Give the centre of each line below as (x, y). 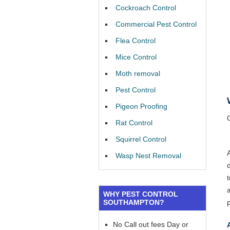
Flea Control (136, 41)
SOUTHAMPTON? (134, 202)
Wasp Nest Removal (148, 156)
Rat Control (134, 123)
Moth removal (138, 73)
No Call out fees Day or (151, 224)
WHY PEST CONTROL (141, 194)
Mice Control (136, 57)
